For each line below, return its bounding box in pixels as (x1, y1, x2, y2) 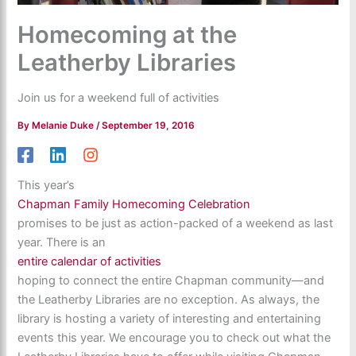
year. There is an (17, 234, 106, 250)
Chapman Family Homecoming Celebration (17, 196, 251, 211)
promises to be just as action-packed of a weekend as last (17, 215, 334, 230)
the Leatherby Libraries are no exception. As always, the (17, 292, 320, 307)
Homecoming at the (17, 21, 238, 49)
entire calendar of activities (17, 253, 162, 269)
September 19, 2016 (102, 120, 195, 132)
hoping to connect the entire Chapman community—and (17, 273, 325, 288)
